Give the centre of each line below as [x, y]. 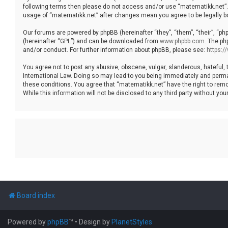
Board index [36, 195]
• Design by [93, 222]
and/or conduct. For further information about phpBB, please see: [115, 50]
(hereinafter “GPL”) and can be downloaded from [91, 41]
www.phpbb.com [182, 41]
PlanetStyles [132, 222]
